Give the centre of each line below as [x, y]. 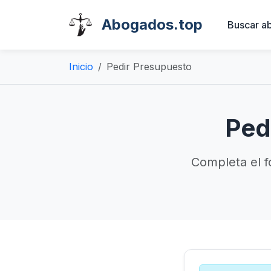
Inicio [81, 67]
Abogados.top [152, 24]
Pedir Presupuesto [149, 67]
